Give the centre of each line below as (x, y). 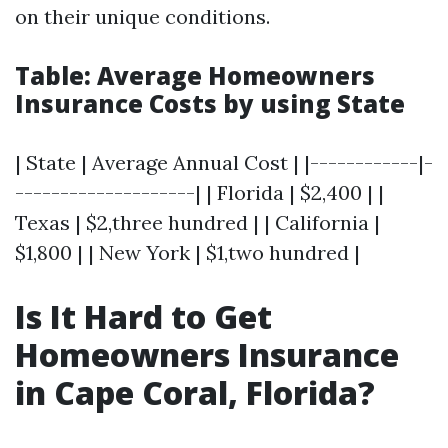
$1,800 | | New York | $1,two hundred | (187, 252)
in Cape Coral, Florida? (195, 392)
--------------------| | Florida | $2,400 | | (199, 192)
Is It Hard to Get (143, 316)
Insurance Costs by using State (210, 103)
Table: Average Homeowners (195, 75)
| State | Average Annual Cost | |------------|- (224, 162)
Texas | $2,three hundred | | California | (197, 222)
